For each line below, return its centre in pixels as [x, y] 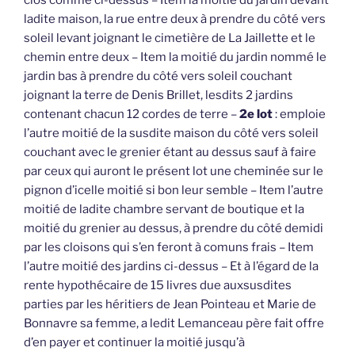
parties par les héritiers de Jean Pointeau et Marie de [170, 305]
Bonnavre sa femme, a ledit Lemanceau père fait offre [174, 324]
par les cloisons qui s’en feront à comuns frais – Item [169, 248]
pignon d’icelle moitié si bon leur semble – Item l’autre [174, 191]
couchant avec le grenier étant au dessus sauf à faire [170, 153]
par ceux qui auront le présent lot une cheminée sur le [174, 172]
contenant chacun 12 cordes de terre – [132, 115]
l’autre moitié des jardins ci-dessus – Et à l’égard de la [171, 267]
